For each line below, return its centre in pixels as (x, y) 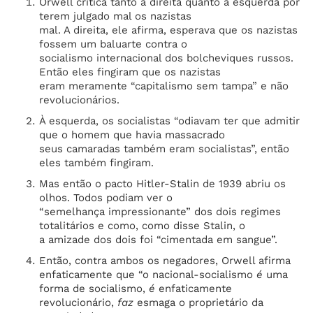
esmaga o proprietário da (198, 303)
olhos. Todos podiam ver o (106, 198)
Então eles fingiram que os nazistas (130, 72)
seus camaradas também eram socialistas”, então (164, 149)
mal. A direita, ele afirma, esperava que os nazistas (168, 30)
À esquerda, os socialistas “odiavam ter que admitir (169, 121)
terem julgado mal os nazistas (115, 16)
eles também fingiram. (96, 163)
